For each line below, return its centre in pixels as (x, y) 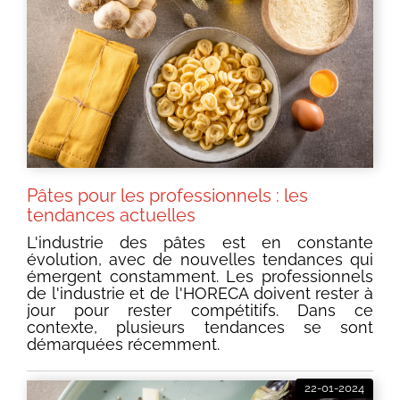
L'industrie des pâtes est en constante (200, 243)
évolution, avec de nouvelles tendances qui (200, 260)
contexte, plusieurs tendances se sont (200, 328)
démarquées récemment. (123, 345)
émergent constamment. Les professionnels (200, 277)
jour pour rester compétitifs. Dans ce (200, 311)
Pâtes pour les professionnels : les (167, 196)
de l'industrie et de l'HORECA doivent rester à (200, 294)
